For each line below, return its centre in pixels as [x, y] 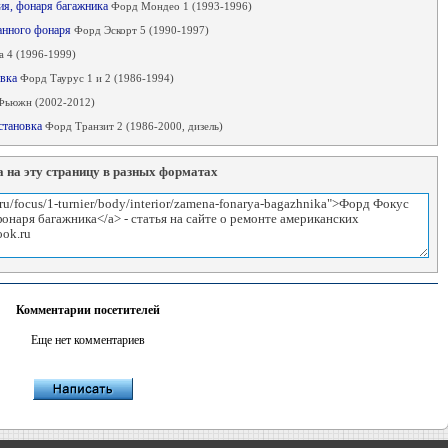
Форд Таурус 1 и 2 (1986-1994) [96, 78]
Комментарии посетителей [87, 310]
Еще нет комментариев [87, 340]
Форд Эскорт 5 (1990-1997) [141, 30]
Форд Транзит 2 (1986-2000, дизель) [133, 126]
